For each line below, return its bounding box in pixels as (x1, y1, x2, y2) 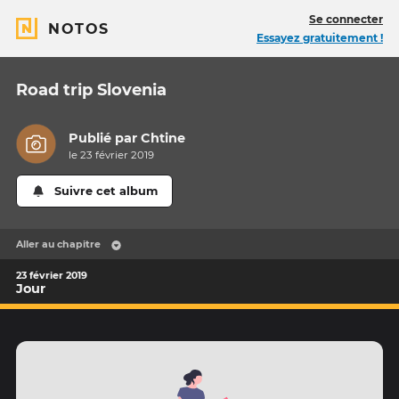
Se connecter (309, 12, 383, 26)
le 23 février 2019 (69, 149, 155, 162)
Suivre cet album (54, 184, 159, 199)
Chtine (141, 130, 186, 147)
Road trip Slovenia (16, 80, 167, 100)
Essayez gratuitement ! (256, 31, 383, 45)
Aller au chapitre (16, 238, 101, 251)
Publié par (69, 130, 142, 147)
